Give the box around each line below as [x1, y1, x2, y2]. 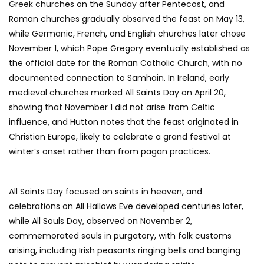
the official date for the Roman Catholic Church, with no [9, 57, 242, 70]
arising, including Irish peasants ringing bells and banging [9, 245, 240, 257]
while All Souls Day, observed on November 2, [9, 215, 192, 227]
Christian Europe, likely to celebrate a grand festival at [9, 131, 231, 143]
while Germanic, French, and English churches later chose [9, 28, 246, 40]
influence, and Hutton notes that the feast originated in [9, 116, 239, 128]
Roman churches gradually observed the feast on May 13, [9, 13, 245, 25]
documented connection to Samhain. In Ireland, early [9, 72, 229, 84]
